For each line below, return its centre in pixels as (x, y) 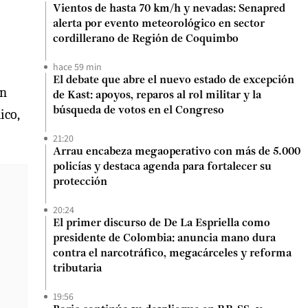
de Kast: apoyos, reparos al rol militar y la (157, 96)
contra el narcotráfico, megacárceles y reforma (172, 254)
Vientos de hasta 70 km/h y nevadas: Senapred (169, 9)
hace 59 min (77, 67)
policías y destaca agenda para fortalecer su (162, 167)
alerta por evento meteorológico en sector (159, 24)
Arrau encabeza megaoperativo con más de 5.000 (177, 152)
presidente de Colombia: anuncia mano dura (164, 239)
